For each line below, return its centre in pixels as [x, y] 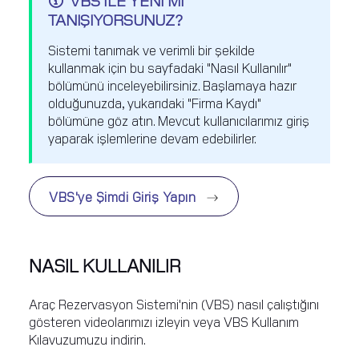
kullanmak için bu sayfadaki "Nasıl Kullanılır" [170, 68]
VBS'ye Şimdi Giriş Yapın [124, 197]
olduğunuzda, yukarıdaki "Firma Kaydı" [155, 103]
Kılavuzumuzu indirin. [87, 339]
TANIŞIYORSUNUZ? [115, 19]
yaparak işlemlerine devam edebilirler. [152, 138]
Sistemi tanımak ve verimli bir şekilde [151, 50]
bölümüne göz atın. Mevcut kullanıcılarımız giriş [179, 121]
